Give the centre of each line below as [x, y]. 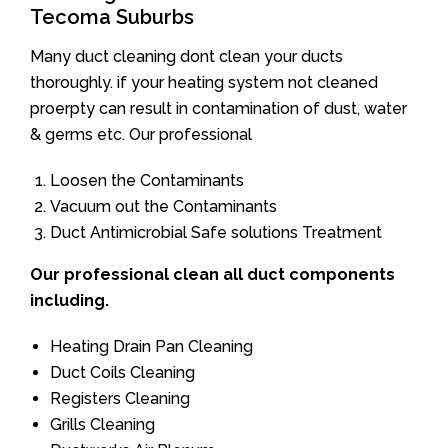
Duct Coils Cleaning [122, 372]
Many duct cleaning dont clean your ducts [186, 56]
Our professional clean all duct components [212, 274]
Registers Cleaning [120, 398]
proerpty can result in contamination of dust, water [218, 108]
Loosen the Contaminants [147, 180]
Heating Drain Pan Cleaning [151, 346]
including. [69, 300]
